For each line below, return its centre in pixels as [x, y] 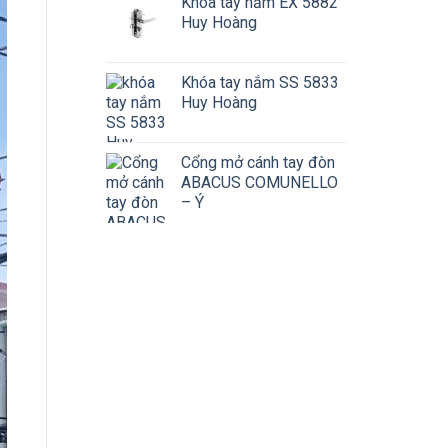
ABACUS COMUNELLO [259, 182]
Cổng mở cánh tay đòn [258, 162]
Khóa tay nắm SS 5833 [260, 82]
